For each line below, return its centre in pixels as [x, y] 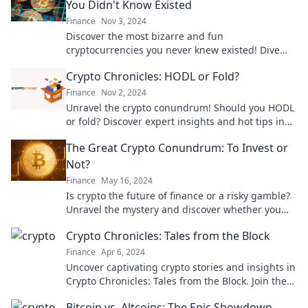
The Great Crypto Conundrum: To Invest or [177, 147]
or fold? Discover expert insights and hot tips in [175, 121]
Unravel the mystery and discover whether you [174, 209]
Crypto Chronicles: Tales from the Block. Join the [176, 280]
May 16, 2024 [127, 180]
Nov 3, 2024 [124, 21]
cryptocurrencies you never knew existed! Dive [173, 49]
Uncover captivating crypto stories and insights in [181, 267]
